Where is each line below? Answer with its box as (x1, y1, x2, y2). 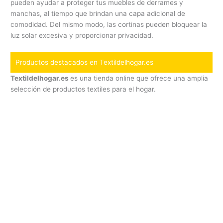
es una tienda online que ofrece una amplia (70, 74, 209, 83)
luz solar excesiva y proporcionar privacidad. (10, 31, 154, 40)
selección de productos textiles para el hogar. (10, 85, 156, 94)
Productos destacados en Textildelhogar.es (15, 58, 154, 67)
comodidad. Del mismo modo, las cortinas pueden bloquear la (10, 20, 208, 29)
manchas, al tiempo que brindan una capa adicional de (10, 9, 186, 18)
